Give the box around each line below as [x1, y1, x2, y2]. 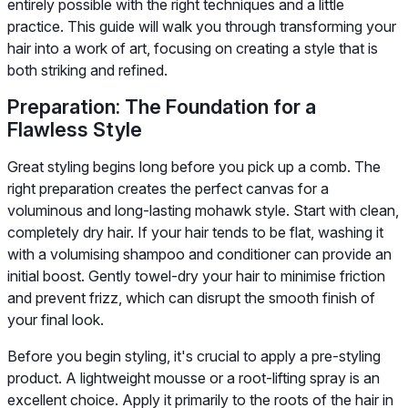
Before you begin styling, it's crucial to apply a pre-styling [7, 346, 381, 365]
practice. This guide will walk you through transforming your [7, 16, 396, 36]
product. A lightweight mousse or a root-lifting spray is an [7, 368, 380, 387]
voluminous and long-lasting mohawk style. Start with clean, [7, 200, 399, 219]
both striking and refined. [7, 60, 168, 79]
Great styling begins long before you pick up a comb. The [7, 157, 381, 176]
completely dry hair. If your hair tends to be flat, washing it [7, 222, 383, 241]
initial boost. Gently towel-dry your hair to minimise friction [7, 266, 385, 285]
